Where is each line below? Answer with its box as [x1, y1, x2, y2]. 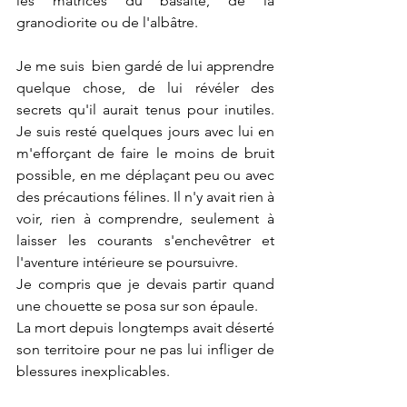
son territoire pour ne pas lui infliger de [16, 341, 274, 359]
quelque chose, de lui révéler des [16, 79, 274, 97]
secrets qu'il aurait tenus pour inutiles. [16, 101, 274, 119]
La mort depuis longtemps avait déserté [16, 319, 274, 337]
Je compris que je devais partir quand [16, 275, 274, 293]
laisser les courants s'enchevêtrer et [16, 232, 274, 250]
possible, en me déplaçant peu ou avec [16, 166, 274, 184]
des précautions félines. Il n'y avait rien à [16, 188, 274, 206]
